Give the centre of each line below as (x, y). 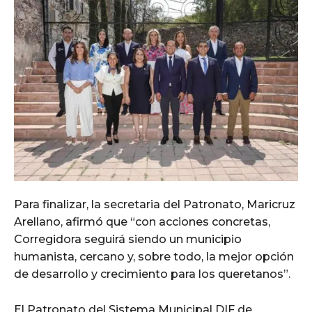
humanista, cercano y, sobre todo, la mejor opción (154, 257)
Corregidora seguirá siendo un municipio (128, 240)
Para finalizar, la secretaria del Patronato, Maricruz (155, 205)
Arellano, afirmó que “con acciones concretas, (142, 222)
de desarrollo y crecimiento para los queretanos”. (152, 274)
